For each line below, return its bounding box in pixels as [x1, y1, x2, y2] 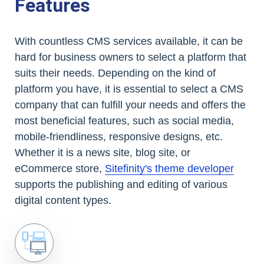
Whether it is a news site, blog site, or [15, 147, 190, 159]
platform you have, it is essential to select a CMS [15, 83, 243, 95]
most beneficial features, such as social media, [15, 115, 234, 127]
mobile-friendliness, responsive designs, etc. [15, 131, 223, 143]
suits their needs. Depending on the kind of [15, 67, 216, 79]
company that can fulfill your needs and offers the [15, 99, 246, 111]
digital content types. [15, 194, 111, 206]
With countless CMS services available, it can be [15, 35, 243, 47]
